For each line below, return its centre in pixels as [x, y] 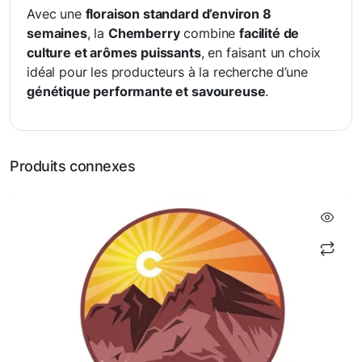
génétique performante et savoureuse [146, 91]
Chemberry [144, 33]
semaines [57, 33]
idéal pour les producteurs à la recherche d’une [167, 72]
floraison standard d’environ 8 [178, 14]
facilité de [269, 33]
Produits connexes [73, 166]
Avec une [56, 14]
